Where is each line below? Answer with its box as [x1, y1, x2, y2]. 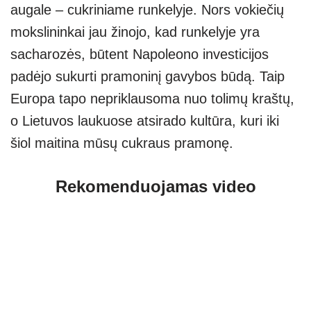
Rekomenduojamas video [55, 177, 256, 196]
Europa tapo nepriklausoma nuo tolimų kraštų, [10, 91, 294, 107]
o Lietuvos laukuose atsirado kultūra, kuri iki [10, 113, 279, 129]
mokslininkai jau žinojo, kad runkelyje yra [10, 24, 260, 40]
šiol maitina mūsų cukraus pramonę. [10, 135, 233, 151]
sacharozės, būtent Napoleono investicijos [10, 47, 269, 62]
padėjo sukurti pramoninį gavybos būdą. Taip [10, 69, 285, 85]
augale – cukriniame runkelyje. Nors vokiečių [10, 2, 284, 18]
